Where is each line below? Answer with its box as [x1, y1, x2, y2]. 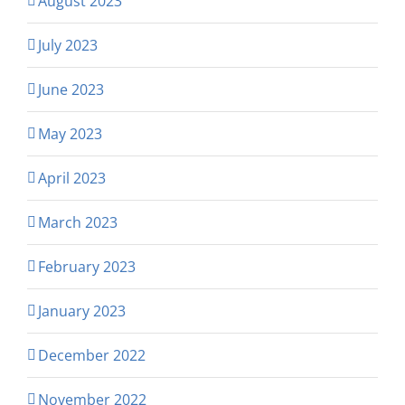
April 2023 [38, 168, 106, 189]
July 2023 [38, 35, 98, 56]
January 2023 [38, 301, 126, 322]
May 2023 [38, 124, 102, 145]
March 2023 [38, 212, 118, 233]
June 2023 [38, 80, 104, 100]
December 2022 [38, 345, 146, 366]
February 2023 [38, 257, 136, 278]
